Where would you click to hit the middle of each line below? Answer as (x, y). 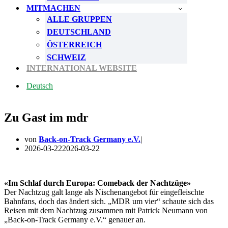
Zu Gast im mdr (46, 118)
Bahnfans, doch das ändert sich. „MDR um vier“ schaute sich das (109, 201)
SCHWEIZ (66, 57)
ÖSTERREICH (74, 45)
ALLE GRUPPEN (79, 19)
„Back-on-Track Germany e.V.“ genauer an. (75, 220)
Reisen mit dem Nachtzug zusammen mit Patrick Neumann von (106, 210)
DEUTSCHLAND (79, 32)
